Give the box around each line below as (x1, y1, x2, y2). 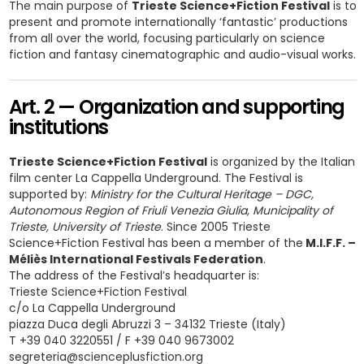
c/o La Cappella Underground (8, 300, 175, 316)
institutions (8, 114, 109, 141)
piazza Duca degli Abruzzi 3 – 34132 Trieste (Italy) (8, 316, 286, 332)
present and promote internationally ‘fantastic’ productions (8, 14, 348, 30)
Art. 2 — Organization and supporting (8, 93, 345, 120)
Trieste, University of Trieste (8, 219, 161, 235)
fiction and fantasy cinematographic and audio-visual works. (8, 46, 356, 63)
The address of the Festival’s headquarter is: (8, 267, 259, 284)
